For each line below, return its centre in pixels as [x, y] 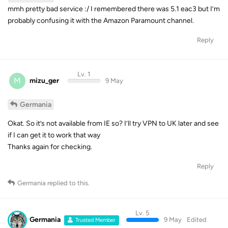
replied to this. [68, 183]
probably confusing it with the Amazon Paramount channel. [101, 20]
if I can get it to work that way [54, 135]
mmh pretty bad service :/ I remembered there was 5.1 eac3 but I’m [114, 9]
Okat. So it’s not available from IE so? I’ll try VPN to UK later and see [113, 124]
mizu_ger [44, 80]
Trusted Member [96, 220]
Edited [196, 220]
